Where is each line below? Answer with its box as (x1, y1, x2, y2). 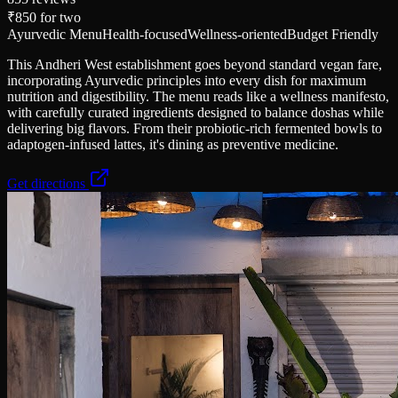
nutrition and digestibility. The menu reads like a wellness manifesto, (7, 88, 389, 104)
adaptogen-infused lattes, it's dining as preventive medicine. (7, 136, 338, 152)
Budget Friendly (287, 26, 378, 42)
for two (36, 9, 81, 25)
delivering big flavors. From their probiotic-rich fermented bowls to (7, 120, 382, 136)
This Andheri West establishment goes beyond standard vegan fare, (7, 56, 382, 72)
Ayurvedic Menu (7, 26, 102, 42)
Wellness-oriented (187, 26, 287, 42)
